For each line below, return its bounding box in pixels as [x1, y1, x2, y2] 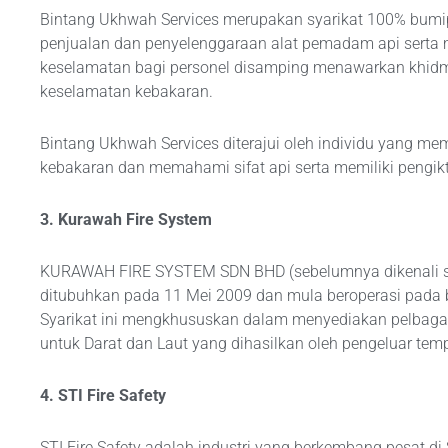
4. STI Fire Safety [40, 386, 166, 406]
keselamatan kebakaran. [40, 82, 213, 102]
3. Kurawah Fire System [40, 210, 212, 230]
